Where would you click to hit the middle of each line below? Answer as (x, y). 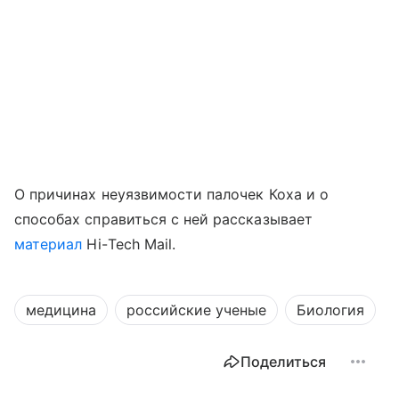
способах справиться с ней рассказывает (163, 220)
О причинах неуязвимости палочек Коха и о (171, 195)
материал (49, 244)
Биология (330, 310)
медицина (61, 310)
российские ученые (196, 310)
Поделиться (283, 362)
